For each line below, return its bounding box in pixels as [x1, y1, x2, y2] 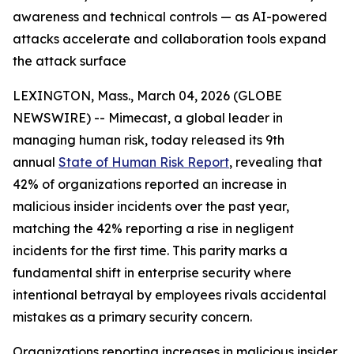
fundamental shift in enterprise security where [13, 265, 292, 281]
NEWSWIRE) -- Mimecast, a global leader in [13, 110, 283, 126]
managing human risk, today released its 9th [13, 132, 284, 148]
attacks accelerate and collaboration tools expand [13, 31, 326, 47]
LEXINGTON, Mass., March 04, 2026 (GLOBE [13, 88, 282, 104]
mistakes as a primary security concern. [13, 309, 252, 325]
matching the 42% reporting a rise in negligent [13, 220, 294, 236]
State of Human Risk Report [58, 154, 229, 170]
